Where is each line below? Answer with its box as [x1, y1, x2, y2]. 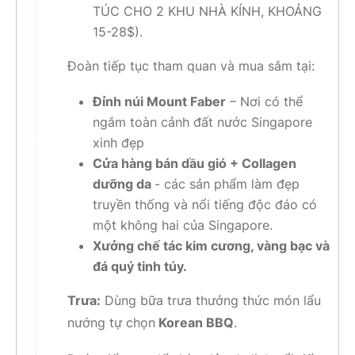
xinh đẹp [93, 135, 144, 151]
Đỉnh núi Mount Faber [93, 94, 226, 110]
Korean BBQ [155, 315, 234, 331]
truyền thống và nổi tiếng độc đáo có [93, 197, 317, 213]
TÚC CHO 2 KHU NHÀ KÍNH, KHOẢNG [93, 3, 322, 20]
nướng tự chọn [67, 315, 155, 331]
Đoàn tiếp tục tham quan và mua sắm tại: [67, 58, 319, 74]
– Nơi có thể [226, 94, 303, 110]
